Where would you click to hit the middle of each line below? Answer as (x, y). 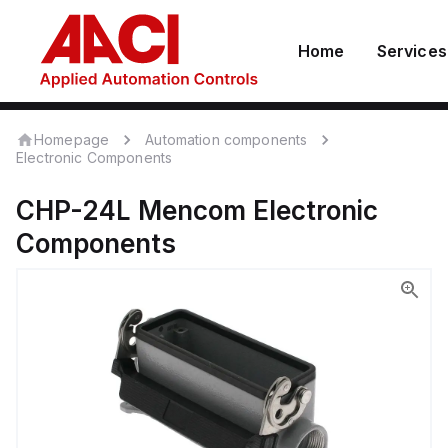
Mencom (192, 210)
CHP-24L (73, 210)
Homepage (72, 139)
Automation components (226, 139)
